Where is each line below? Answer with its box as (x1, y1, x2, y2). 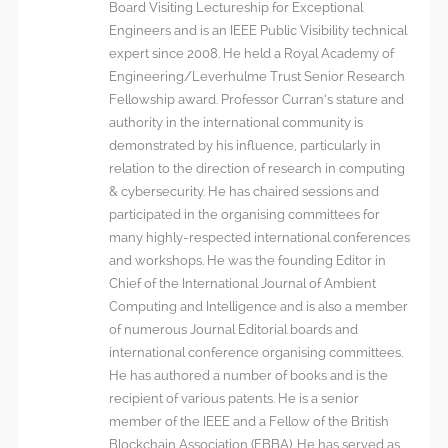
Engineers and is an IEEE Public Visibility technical (108, 23, 407, 39)
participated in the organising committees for (108, 207, 380, 223)
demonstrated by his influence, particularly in (108, 138, 381, 154)
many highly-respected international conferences (108, 230, 410, 246)
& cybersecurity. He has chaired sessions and (108, 184, 379, 200)
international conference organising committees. (108, 345, 403, 361)
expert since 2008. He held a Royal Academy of (108, 46, 394, 62)
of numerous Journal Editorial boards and (108, 322, 358, 338)
